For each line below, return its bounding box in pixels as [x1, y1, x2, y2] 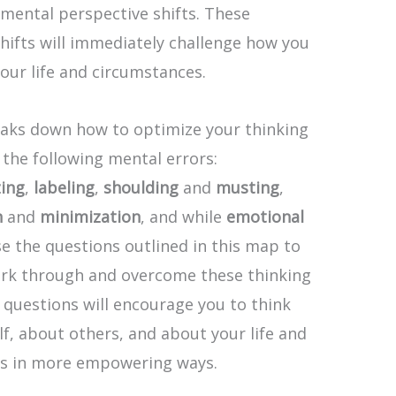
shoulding [103, 176, 179, 198]
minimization [40, 205, 141, 227]
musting [216, 176, 279, 198]
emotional [226, 205, 304, 227]
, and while [141, 205, 226, 227]
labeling [34, 176, 95, 198]
